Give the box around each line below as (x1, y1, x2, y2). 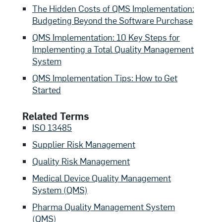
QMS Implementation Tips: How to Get (32, 71, 177, 84)
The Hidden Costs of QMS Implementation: (32, 2, 194, 15)
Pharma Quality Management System (32, 200, 175, 213)
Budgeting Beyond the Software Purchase (32, 14, 193, 27)
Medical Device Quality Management (32, 171, 171, 184)
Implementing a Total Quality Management (32, 43, 194, 55)
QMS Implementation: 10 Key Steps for (32, 31, 180, 44)
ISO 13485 (32, 121, 72, 134)
